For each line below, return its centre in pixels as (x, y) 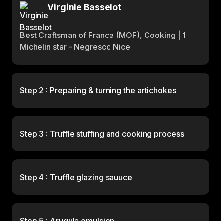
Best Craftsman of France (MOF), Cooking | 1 (103, 35)
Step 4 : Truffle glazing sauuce (76, 177)
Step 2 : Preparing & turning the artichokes (98, 90)
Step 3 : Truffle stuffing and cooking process (102, 134)
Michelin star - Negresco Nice (75, 47)
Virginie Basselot (84, 7)
